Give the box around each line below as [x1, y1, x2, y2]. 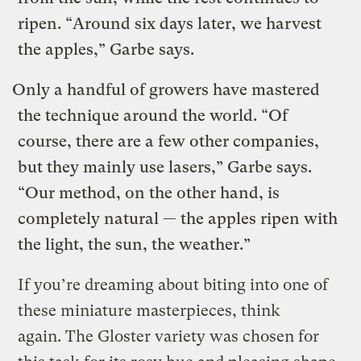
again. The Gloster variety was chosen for [18, 326, 320, 346]
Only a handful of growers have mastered [12, 80, 321, 99]
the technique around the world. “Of [18, 106, 288, 125]
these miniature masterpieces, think [18, 301, 281, 320]
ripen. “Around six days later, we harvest [18, 14, 322, 33]
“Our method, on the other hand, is [18, 183, 280, 202]
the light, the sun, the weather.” [18, 234, 251, 254]
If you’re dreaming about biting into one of [18, 275, 329, 294]
